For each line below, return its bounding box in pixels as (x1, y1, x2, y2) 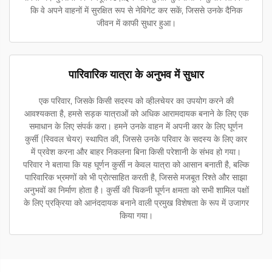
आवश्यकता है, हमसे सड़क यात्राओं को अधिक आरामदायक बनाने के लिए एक (24, 107, 248, 119)
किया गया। (119, 209, 153, 221)
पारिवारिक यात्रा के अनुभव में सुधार (68, 67, 204, 81)
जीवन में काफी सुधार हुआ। (96, 17, 176, 29)
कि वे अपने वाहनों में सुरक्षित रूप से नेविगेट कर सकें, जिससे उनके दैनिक (30, 4, 242, 16)
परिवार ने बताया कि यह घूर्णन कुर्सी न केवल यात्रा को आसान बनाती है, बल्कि (23, 158, 249, 170)
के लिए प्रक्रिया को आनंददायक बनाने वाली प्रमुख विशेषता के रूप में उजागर (23, 197, 249, 208)
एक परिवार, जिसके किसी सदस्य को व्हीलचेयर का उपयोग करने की (38, 95, 234, 106)
